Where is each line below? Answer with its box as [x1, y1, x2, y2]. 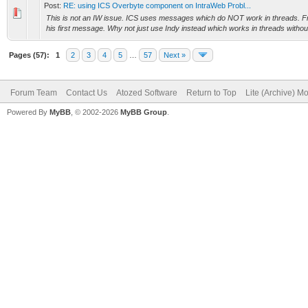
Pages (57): [9, 51, 49, 59]
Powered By [7, 108, 49, 116]
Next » [164, 51, 186, 59]
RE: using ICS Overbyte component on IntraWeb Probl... [63, 1, 251, 10]
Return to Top [186, 88, 236, 98]
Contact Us [66, 88, 107, 98]
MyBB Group [120, 108, 167, 116]
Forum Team [10, 88, 57, 98]
